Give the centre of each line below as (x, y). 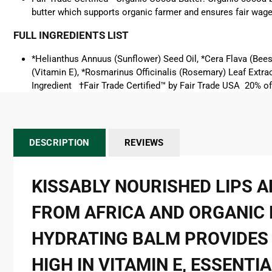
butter (43, 12)
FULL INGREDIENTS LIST (71, 35)
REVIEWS (144, 143)
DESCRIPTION (59, 143)
